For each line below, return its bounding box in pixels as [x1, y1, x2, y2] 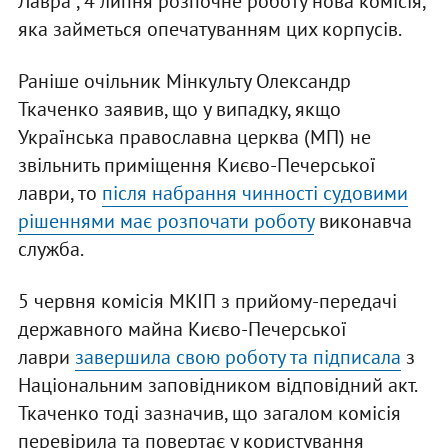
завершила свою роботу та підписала [74, 344, 401, 371]
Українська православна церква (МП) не [17, 124, 371, 151]
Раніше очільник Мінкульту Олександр [17, 68, 351, 95]
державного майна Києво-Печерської [17, 316, 347, 343]
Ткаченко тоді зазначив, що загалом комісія [17, 400, 401, 427]
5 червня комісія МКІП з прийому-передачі [17, 288, 397, 315]
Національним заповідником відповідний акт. [17, 372, 416, 399]
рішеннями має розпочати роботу [17, 208, 314, 235]
